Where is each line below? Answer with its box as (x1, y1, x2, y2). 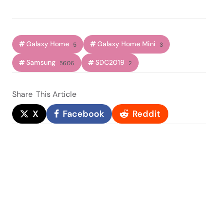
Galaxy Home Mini (97, 39, 156, 49)
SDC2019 (95, 58, 125, 67)
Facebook (63, 108, 104, 120)
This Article (36, 89, 76, 100)
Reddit (132, 108, 161, 120)
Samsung (26, 58, 55, 67)
